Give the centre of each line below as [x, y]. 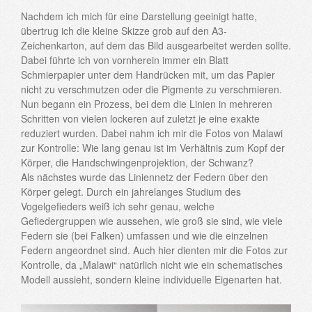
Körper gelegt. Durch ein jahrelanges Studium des [131, 192]
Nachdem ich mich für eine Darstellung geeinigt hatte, [139, 16]
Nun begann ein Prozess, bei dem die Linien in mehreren [147, 104]
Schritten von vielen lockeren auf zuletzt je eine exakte [140, 119]
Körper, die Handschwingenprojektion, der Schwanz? [137, 163]
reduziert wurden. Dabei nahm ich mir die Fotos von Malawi [152, 133]
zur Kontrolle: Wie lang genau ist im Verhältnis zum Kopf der [153, 148]
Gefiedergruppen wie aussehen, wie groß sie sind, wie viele [152, 221]
